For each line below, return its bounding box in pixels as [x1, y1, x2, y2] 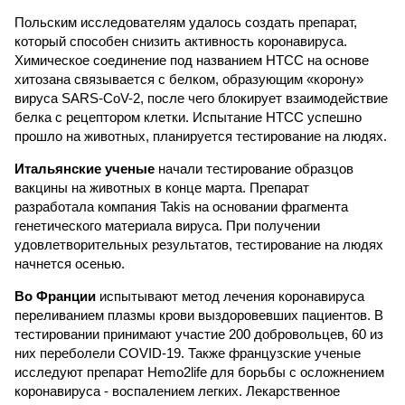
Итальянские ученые [14, 161, 155, 176]
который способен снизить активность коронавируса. [14, 33, 347, 49]
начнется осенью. [14, 256, 125, 271]
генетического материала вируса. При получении [14, 218, 320, 233]
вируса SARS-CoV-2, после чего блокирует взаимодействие [14, 90, 388, 106]
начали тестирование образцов [155, 161, 353, 176]
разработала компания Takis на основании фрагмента [14, 199, 348, 214]
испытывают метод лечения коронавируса [96, 288, 364, 304]
